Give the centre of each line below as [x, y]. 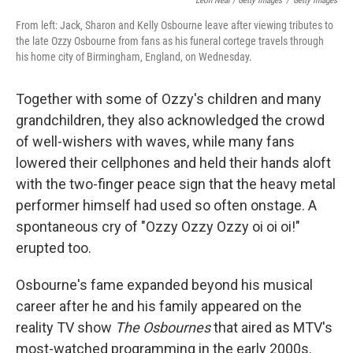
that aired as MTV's [271, 327]
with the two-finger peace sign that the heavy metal [176, 184]
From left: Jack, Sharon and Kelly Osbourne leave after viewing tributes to [175, 25]
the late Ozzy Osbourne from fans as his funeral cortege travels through [170, 41]
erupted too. [54, 248]
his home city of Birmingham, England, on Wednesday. [134, 57]
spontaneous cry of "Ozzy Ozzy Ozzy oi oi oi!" [158, 227]
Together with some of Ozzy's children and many [169, 99]
